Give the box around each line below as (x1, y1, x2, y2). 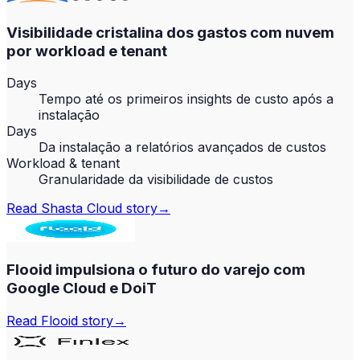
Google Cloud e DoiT (6, 279, 157, 298)
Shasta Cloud (41, 200, 122, 217)
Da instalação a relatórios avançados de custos (39, 139, 326, 156)
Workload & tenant (6, 155, 120, 172)
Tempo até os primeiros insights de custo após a (39, 91, 333, 108)
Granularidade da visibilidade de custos (39, 171, 273, 188)
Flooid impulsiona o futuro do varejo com (6, 260, 305, 280)
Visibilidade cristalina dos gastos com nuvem (6, 22, 334, 42)
